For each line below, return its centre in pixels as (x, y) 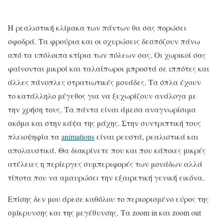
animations (78, 136)
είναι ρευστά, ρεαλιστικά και (146, 136)
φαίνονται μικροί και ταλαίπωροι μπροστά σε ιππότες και (109, 68)
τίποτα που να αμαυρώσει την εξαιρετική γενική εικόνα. (106, 177)
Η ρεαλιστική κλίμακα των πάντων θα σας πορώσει (97, 27)
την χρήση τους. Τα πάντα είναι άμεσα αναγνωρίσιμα (102, 109)
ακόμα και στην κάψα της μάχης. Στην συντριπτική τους (104, 123)
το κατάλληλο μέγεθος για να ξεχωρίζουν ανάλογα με (102, 95)
